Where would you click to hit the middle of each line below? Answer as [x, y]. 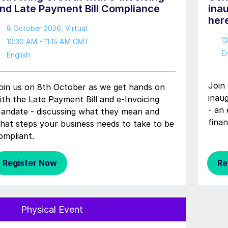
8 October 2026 [34, 28]
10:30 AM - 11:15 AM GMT [48, 41]
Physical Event [50, 209]
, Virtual [74, 28]
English [18, 55]
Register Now [30, 163]
